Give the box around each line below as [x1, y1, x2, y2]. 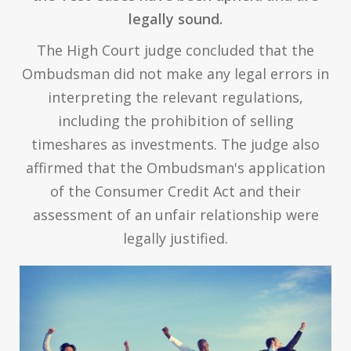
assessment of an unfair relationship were [32, 205, 319, 225]
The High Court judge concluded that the [37, 41, 314, 60]
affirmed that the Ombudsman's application [26, 158, 325, 178]
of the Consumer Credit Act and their [50, 182, 301, 201]
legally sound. [128, 9, 223, 29]
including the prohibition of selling [57, 111, 294, 131]
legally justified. [123, 229, 228, 248]
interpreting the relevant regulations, [48, 88, 303, 107]
